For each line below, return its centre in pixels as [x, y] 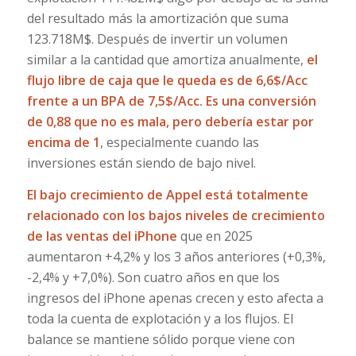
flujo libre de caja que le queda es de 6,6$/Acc [167, 80]
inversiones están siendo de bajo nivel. [141, 163]
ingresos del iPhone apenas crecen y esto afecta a [175, 298]
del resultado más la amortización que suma [157, 18]
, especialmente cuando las [179, 142]
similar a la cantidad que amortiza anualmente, [166, 59]
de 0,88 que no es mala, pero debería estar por [170, 121]
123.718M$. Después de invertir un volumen [157, 39]
